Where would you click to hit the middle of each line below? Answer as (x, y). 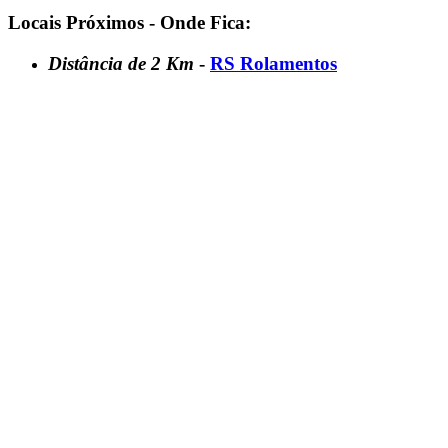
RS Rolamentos (273, 63)
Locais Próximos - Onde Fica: (129, 23)
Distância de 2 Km (123, 63)
